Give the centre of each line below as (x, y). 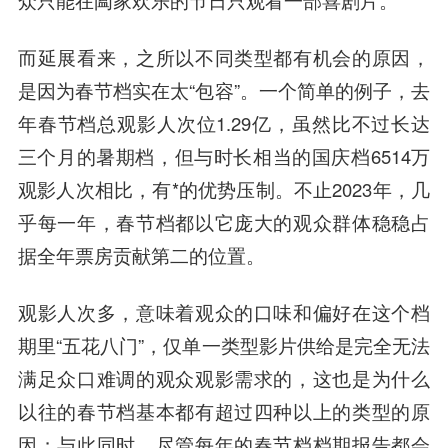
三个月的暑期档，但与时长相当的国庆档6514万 (224, 155)
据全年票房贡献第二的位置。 (141, 254)
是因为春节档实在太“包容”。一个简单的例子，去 (224, 89)
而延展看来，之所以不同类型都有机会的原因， (224, 56)
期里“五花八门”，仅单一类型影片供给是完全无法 (224, 344)
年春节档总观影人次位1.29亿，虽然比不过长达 (224, 122)
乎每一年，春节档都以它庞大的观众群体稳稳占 (224, 221)
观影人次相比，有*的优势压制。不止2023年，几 (224, 188)
